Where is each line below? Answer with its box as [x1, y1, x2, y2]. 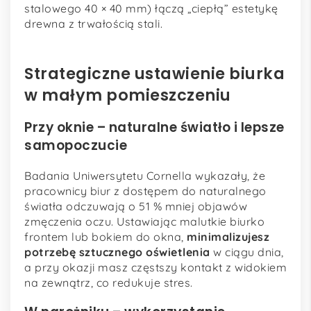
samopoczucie [24, 136, 127, 155]
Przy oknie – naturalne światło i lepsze [24, 118, 285, 137]
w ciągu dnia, [210, 245, 284, 260]
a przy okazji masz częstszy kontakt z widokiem [24, 260, 287, 275]
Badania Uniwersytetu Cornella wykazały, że [24, 169, 265, 183]
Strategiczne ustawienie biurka [24, 62, 285, 85]
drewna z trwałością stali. [24, 16, 162, 31]
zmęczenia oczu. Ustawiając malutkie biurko [24, 215, 264, 229]
